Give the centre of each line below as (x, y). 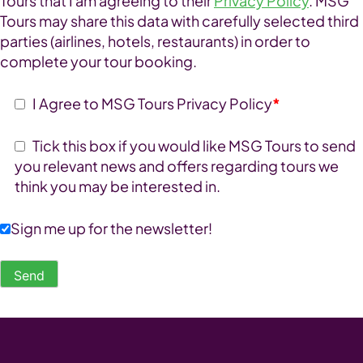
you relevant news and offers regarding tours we (177, 166)
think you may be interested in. (117, 186)
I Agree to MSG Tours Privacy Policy (150, 104)
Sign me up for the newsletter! (111, 228)
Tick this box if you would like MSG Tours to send (192, 146)
